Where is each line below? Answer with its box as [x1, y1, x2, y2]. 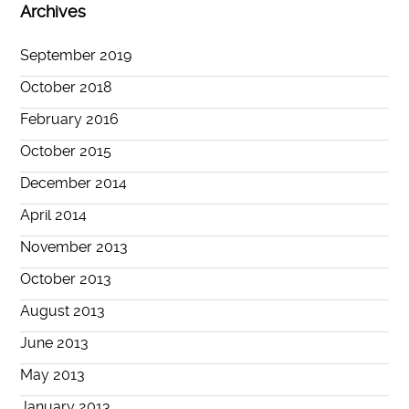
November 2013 [20, 238, 129, 257]
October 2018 [20, 79, 113, 97]
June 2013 [20, 334, 89, 352]
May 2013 [20, 366, 86, 384]
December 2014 [20, 174, 128, 193]
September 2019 [20, 47, 132, 65]
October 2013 [20, 270, 112, 288]
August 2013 [20, 302, 106, 320]
